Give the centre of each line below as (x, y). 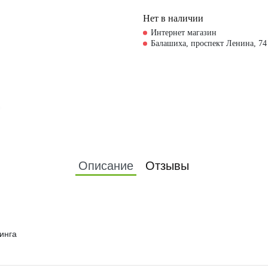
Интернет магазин (183, 33)
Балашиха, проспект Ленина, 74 (208, 44)
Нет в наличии (173, 19)
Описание (106, 166)
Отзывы (167, 166)
